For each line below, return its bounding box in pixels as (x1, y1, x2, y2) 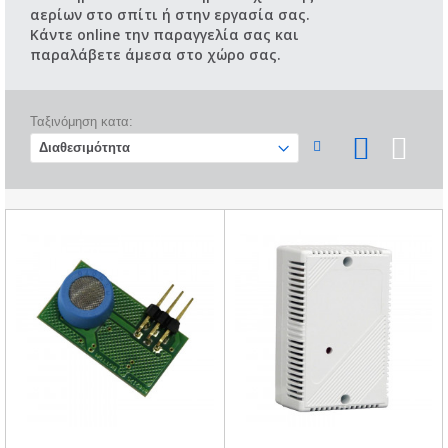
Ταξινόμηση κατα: (30, 112, 133, 129)
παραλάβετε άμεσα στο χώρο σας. (30, 44, 281, 64)
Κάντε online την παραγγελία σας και (30, 24, 299, 44)
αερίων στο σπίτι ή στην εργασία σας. (30, 4, 310, 24)
